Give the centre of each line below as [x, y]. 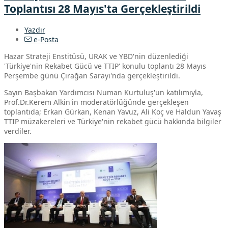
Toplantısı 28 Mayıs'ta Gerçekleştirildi [102, 9]
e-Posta [45, 39]
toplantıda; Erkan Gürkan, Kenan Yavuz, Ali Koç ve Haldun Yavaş [113, 111]
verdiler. [18, 131]
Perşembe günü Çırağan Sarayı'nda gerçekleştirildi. [92, 75]
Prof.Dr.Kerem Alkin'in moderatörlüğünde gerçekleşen [96, 102]
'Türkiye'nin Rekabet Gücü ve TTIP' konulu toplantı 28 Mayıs [105, 66]
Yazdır [35, 30]
